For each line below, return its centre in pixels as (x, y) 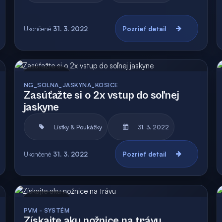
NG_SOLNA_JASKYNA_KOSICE (71, 85)
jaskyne (41, 107)
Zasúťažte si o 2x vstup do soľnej (101, 95)
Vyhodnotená (177, 204)
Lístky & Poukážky (78, 127)
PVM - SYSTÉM (47, 210)
